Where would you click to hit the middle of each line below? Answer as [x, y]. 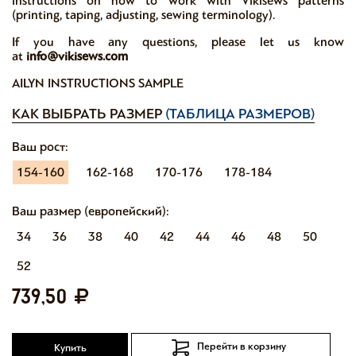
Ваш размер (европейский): [91, 211]
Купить [70, 348]
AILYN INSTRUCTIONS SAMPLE [98, 83]
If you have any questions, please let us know [178, 42]
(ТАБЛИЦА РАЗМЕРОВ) [240, 114]
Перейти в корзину [242, 347]
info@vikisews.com [77, 56]
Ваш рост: [40, 147]
